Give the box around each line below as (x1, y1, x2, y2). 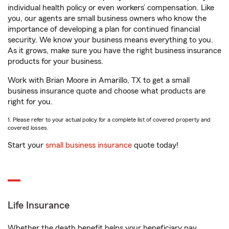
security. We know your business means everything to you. (8, 36, 213, 44)
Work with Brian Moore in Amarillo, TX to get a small (8, 76, 190, 84)
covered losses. (8, 125, 49, 131)
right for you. (8, 98, 53, 106)
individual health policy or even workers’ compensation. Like (8, 4, 214, 12)
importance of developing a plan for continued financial (8, 25, 200, 33)
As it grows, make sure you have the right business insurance (8, 47, 221, 55)
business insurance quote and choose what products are (8, 87, 205, 95)
